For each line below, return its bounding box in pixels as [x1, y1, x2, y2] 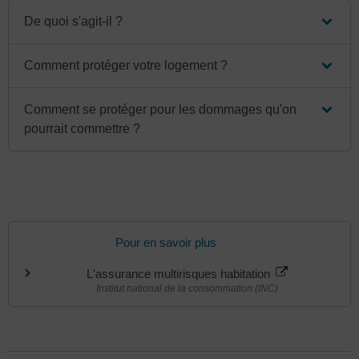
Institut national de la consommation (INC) [95, 282, 278, 294]
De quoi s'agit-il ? [24, 14, 123, 28]
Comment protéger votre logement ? [24, 58, 228, 72]
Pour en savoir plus [115, 235, 216, 249]
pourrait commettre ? [24, 121, 141, 135]
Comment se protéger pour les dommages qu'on [24, 102, 297, 116]
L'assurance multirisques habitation [86, 266, 273, 280]
